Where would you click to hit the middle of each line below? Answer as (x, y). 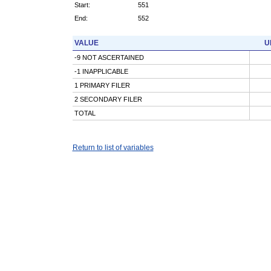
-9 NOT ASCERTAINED (109, 57)
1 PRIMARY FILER (102, 85)
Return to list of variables (113, 147)
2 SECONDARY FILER (108, 99)
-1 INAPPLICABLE (101, 71)
